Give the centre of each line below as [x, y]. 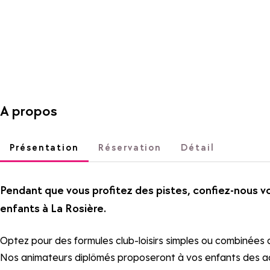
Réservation [130, 148]
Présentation [44, 148]
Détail [197, 148]
